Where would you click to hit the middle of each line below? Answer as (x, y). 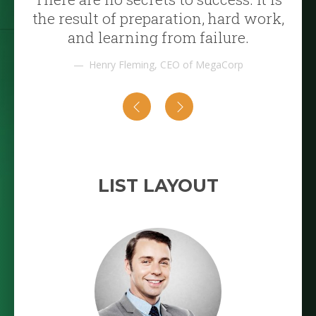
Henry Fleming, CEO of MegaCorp (166, 65)
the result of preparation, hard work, (158, 19)
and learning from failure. (158, 38)
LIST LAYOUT (158, 186)
